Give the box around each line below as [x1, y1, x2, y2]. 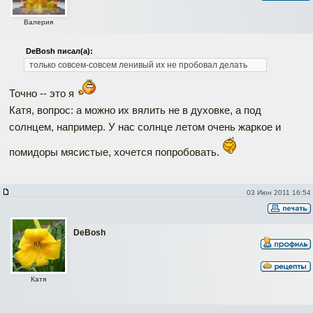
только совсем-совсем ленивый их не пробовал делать [29, 60, 247, 71]
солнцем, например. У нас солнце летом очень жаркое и [9, 121, 281, 133]
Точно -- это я [9, 87, 77, 100]
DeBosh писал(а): [25, 47, 93, 56]
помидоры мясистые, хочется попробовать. [9, 146, 222, 159]
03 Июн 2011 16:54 [246, 189, 311, 197]
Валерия [24, 17, 53, 26]
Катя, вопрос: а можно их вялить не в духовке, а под [9, 104, 261, 117]
